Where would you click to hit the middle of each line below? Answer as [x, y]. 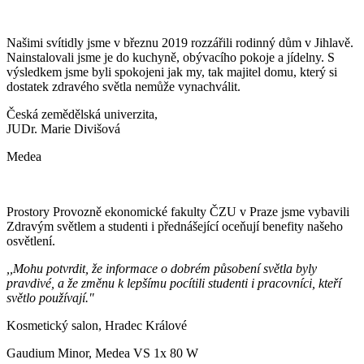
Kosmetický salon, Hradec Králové [97, 325]
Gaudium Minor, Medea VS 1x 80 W [102, 353]
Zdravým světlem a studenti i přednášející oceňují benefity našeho [175, 226]
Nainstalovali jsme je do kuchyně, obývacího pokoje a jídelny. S [171, 57]
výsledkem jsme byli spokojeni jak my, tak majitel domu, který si [172, 71]
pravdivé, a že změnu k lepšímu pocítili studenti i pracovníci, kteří [174, 283]
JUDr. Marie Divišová [63, 128]
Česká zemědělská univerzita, [82, 114]
